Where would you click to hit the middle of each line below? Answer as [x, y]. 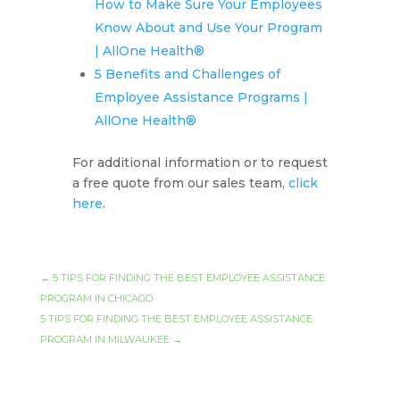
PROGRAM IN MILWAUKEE [104, 340]
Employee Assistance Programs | [201, 98]
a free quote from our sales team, [180, 183]
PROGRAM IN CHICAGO [96, 299]
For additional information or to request [200, 163]
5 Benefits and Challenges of [187, 75]
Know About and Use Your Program [208, 28]
